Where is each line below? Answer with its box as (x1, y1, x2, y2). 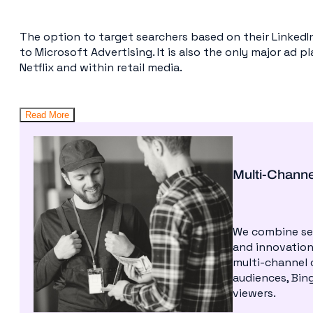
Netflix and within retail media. (20, 59, 182, 75)
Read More (25, 109, 69, 120)
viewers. (232, 285, 276, 300)
